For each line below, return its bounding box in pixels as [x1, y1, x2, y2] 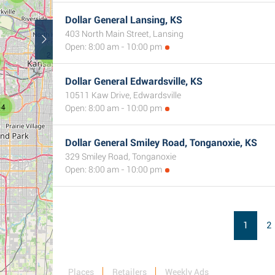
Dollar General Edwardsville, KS [65, 76, 203, 87]
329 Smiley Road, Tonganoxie [65, 152, 176, 161]
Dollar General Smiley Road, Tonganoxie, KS [65, 137, 257, 149]
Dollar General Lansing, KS [65, 14, 182, 26]
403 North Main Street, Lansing [65, 29, 184, 39]
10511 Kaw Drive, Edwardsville [65, 90, 181, 100]
